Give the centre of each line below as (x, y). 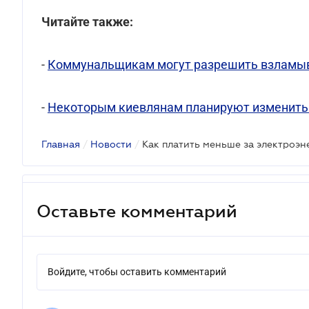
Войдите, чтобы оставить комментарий (137, 272)
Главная (61, 144)
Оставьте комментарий (137, 211)
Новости (111, 144)
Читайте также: (87, 22)
